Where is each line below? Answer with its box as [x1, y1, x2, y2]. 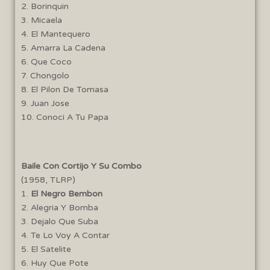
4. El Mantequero [21, 28, 90, 39]
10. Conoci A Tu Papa [21, 111, 108, 122]
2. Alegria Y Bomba [21, 202, 98, 213]
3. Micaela [21, 14, 62, 25]
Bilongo [83, 4, 113, 14]
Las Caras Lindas [83, 37, 149, 47]
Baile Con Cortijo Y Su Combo [21, 160, 142, 171]
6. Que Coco [21, 56, 72, 67]
